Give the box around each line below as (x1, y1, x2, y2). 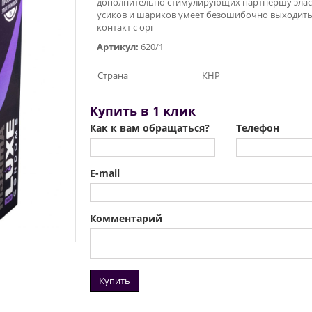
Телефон (235, 121, 279, 134)
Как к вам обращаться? (90, 121, 210, 134)
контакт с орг (97, 21, 155, 33)
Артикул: (97, 40, 139, 53)
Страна (97, 69, 128, 81)
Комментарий (90, 212, 162, 225)
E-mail (90, 166, 120, 180)
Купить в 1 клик (90, 102, 196, 119)
